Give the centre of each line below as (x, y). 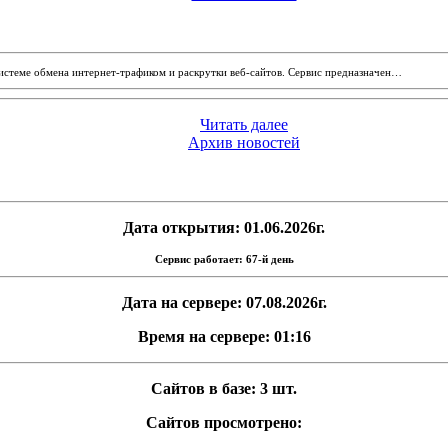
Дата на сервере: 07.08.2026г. (224, 302)
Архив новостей (244, 142)
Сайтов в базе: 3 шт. (224, 388)
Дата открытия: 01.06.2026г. (224, 227)
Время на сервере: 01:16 (224, 336)
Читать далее (244, 124)
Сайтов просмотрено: (224, 422)
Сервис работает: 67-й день (224, 259)
